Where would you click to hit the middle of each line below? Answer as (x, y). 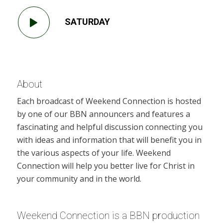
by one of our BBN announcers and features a (103, 114)
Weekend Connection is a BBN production (108, 215)
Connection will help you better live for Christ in (106, 166)
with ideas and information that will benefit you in (109, 140)
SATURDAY (87, 21)
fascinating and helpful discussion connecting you (110, 127)
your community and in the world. (79, 178)
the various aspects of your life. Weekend (94, 153)
